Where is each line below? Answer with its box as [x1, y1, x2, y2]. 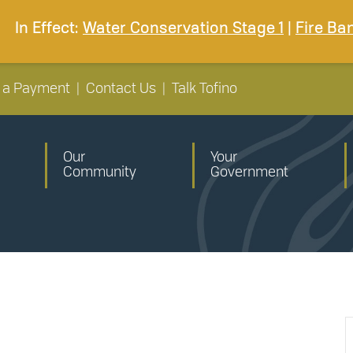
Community [63, 165, 136, 180]
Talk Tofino [172, 82, 237, 96]
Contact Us [86, 82, 156, 96]
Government [210, 165, 288, 180]
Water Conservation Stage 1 [83, 20, 284, 36]
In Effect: [15, 20, 83, 36]
